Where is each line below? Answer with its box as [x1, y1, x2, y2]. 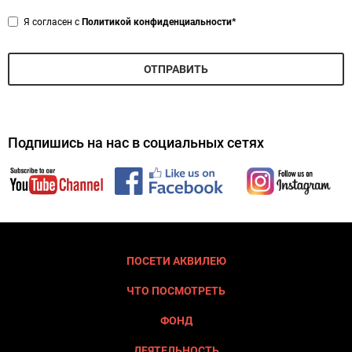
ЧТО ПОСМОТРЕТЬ [126, 284, 225, 298]
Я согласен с [24, 16, 82, 28]
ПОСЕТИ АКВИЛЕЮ [126, 255, 226, 268]
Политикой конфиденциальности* [82, 16, 236, 28]
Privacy [7, 12, 44, 25]
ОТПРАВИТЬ [144, 63, 208, 76]
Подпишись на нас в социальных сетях [8, 134, 264, 152]
